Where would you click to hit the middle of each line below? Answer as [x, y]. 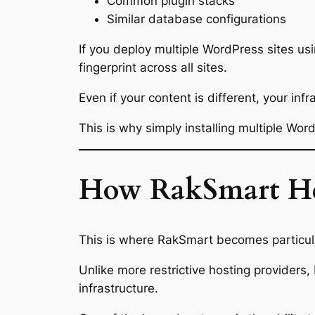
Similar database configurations [197, 19]
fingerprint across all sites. [153, 68]
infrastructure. [118, 288]
